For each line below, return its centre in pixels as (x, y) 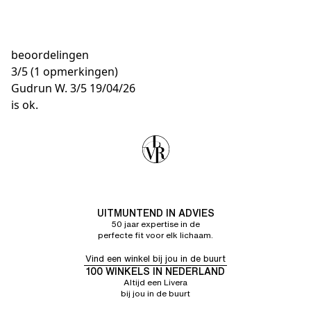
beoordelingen (50, 55)
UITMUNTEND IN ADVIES (155, 213)
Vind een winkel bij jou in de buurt (155, 259)
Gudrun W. (39, 88)
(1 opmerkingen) (74, 72)
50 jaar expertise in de (155, 224)
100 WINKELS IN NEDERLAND (155, 271)
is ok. (25, 105)
